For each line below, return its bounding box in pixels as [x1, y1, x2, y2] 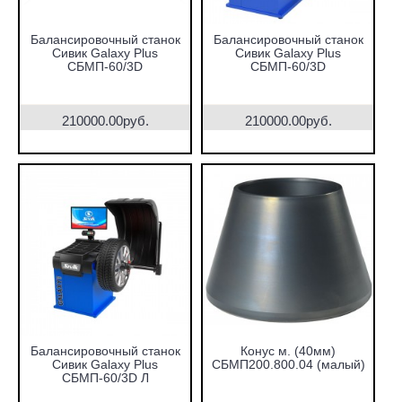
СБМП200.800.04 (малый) [211, 357, 365, 371]
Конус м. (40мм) [240, 344, 336, 358]
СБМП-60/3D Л [61, 371, 149, 385]
